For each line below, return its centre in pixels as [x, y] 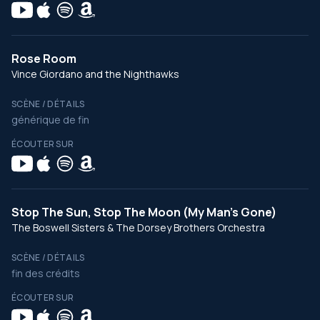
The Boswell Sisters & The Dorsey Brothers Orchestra [138, 227]
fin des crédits [46, 273]
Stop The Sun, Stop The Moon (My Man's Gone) [144, 212]
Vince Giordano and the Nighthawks [95, 74]
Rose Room [44, 59]
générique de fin [50, 120]
